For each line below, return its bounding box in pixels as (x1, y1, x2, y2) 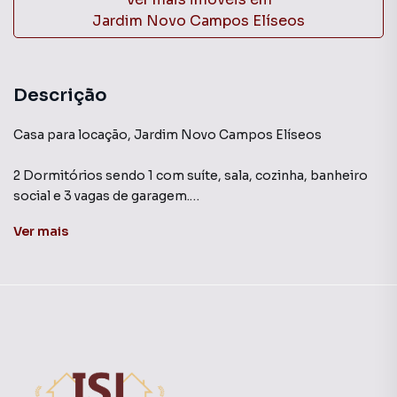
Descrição (13, 84, 107, 106)
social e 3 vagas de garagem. (13, 188, 190, 204)
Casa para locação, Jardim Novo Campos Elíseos (13, 127, 322, 143)
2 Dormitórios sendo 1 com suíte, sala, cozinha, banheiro (13, 167, 368, 183)
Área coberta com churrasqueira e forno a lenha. (13, 208, 315, 224)
